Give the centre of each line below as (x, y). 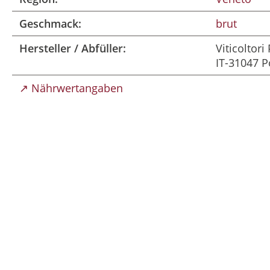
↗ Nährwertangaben (71, 88)
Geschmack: (50, 24)
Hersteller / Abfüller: (73, 48)
